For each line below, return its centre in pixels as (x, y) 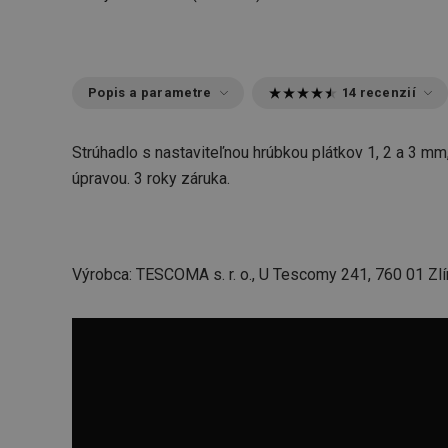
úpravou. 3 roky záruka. (151, 178)
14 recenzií (379, 92)
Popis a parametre (150, 92)
